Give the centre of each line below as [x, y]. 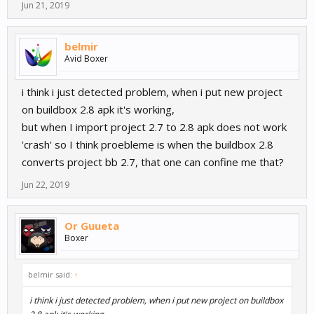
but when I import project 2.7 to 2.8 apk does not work [154, 127]
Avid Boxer [86, 59]
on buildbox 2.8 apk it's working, [98, 110]
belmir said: [51, 275]
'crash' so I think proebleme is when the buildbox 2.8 [148, 145]
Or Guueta [92, 226]
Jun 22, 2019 [46, 185]
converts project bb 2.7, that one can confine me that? [153, 162]
